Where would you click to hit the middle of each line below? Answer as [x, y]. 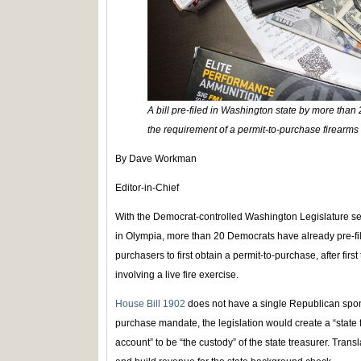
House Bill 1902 [150, 303]
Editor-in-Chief [147, 187]
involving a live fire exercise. [177, 274]
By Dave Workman [156, 158]
